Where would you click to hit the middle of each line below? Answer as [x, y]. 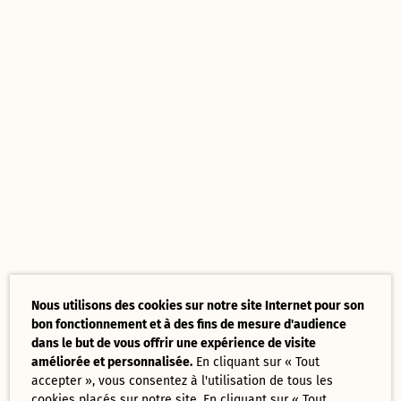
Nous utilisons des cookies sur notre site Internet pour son [198, 306]
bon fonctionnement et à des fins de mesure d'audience [189, 324]
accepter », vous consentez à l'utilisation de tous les [183, 381]
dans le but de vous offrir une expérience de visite [174, 343]
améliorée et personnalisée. [112, 362]
